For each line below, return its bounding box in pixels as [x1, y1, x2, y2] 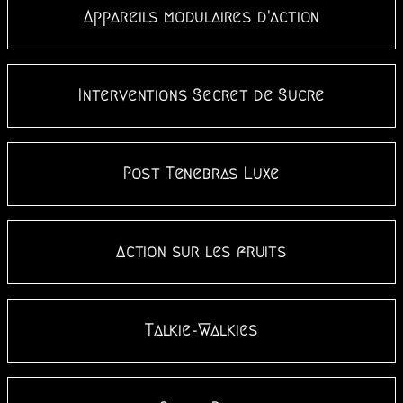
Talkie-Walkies [144, 322, 259, 339]
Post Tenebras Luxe [122, 166, 281, 183]
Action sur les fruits [116, 244, 287, 261]
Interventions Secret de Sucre [77, 87, 326, 104]
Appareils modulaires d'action [83, 9, 320, 26]
